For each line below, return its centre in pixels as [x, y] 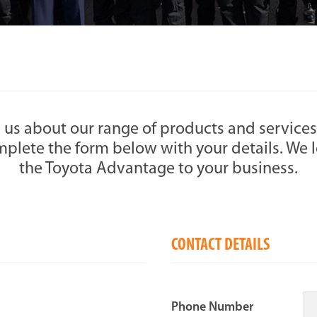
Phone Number [212, 307]
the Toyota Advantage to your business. [158, 169]
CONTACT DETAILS [220, 246]
